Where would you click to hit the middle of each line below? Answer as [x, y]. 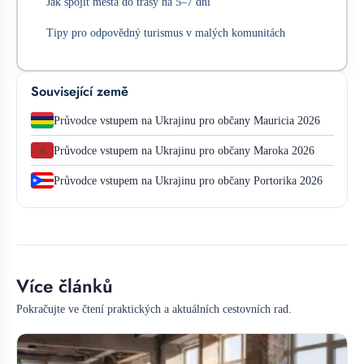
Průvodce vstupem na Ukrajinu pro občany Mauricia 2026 [186, 120]
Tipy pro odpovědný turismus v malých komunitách [166, 33]
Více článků [65, 286]
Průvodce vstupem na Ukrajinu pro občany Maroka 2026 [184, 150]
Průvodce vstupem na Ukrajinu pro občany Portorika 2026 [188, 180]
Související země [79, 91]
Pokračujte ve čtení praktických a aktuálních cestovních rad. [154, 308]
